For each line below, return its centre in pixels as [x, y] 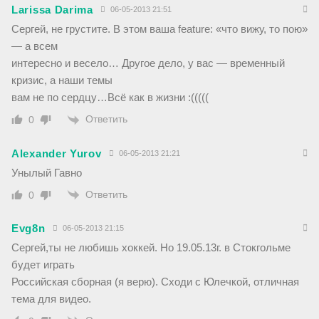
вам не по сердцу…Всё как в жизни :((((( [110, 98]
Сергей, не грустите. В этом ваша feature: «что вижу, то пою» [159, 29]
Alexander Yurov [57, 153]
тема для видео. [51, 298]
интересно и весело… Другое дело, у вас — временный [148, 63]
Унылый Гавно [47, 172]
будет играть [43, 264]
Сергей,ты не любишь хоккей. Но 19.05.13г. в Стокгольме [151, 247]
